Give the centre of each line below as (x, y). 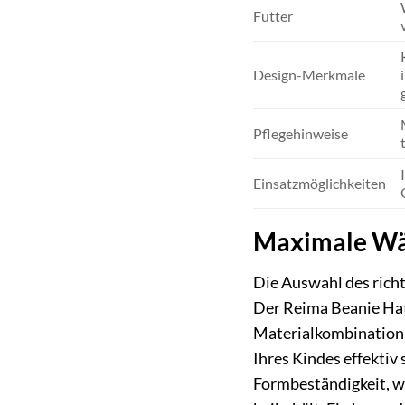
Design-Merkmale (310, 75)
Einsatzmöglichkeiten (320, 184)
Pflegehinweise (301, 134)
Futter (273, 16)
